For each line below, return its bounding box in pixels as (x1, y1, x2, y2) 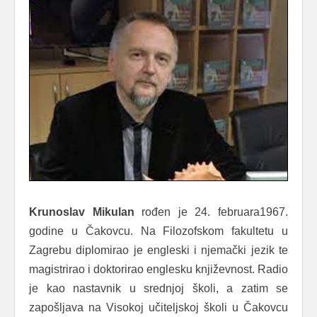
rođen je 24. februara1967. (134, 206, 289, 219)
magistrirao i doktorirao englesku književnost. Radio (29, 263, 288, 276)
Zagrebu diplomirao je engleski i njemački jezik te (29, 244, 288, 257)
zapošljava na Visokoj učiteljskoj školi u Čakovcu (29, 301, 288, 314)
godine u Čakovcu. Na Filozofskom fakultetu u (29, 225, 288, 238)
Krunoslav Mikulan (29, 206, 134, 219)
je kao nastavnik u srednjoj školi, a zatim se (29, 282, 288, 295)
